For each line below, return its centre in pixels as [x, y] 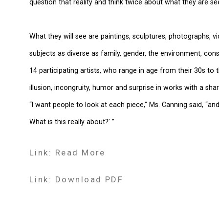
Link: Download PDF [77, 179]
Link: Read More [67, 153]
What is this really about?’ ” [72, 122]
